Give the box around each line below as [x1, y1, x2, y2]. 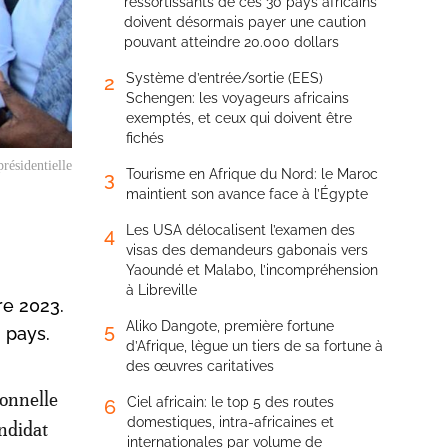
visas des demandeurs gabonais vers [126, 242, 368, 258]
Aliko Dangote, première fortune [126, 318, 334, 334]
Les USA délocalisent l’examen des [126, 222, 355, 238]
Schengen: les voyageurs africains [126, 90, 349, 106]
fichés [126, 130, 164, 146]
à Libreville [126, 282, 197, 298]
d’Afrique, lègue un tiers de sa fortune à [126, 338, 383, 354]
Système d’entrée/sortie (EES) [126, 70, 323, 86]
